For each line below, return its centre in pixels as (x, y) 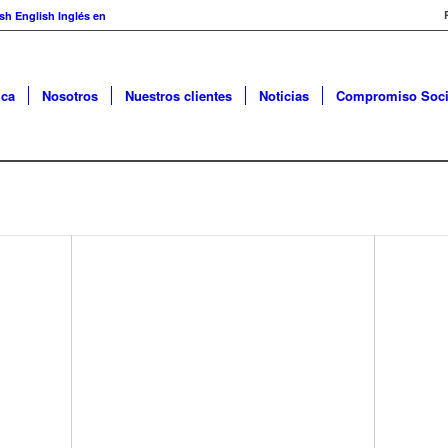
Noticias (284, 95)
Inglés (74, 15)
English (35, 15)
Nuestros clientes (178, 95)
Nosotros (70, 95)
